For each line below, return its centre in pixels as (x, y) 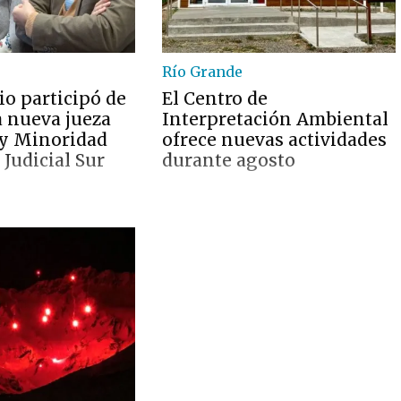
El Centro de (215, 98)
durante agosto (229, 160)
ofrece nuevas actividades (275, 140)
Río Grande (203, 72)
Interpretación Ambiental (276, 119)
